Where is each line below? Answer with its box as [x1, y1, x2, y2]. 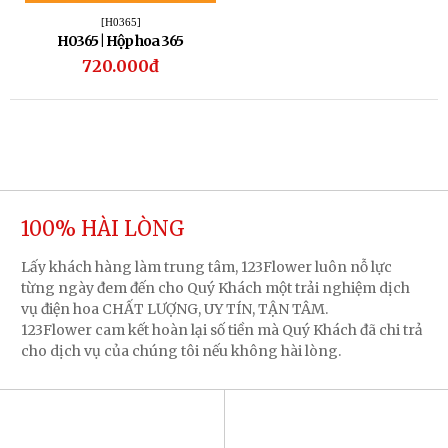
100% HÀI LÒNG [21, 216, 185, 242]
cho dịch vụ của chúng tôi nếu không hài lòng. [21, 342, 341, 361]
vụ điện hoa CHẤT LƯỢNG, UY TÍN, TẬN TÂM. [21, 300, 328, 319]
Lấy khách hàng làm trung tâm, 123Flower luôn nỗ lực [21, 258, 392, 277]
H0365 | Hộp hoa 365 [57, 32, 183, 51]
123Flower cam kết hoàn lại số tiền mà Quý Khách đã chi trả [21, 321, 423, 340]
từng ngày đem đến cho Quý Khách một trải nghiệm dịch [21, 279, 410, 298]
